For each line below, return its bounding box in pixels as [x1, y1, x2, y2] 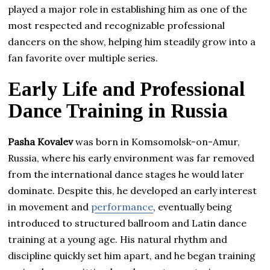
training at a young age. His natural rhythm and [8, 233, 228, 245]
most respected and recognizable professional [8, 19, 225, 31]
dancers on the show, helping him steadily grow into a [8, 35, 256, 48]
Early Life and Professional [8, 78, 246, 100]
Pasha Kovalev [8, 135, 74, 148]
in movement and [8, 200, 92, 213]
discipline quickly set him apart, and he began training [8, 249, 256, 262]
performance [91, 200, 154, 213]
